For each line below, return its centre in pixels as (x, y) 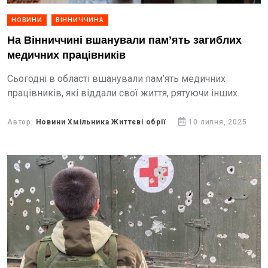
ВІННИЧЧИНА (80, 20)
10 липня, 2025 (218, 122)
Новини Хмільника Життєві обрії (101, 122)
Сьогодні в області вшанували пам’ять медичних (116, 79)
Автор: (22, 122)
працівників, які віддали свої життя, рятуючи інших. (123, 93)
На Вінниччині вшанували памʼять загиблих (124, 40)
